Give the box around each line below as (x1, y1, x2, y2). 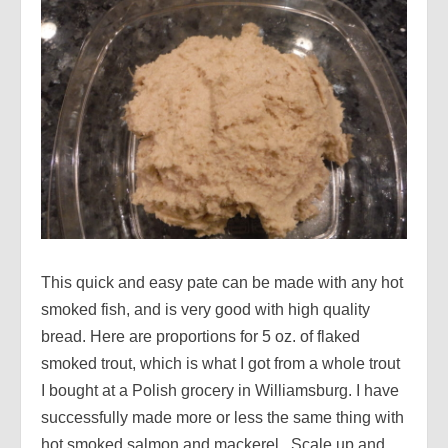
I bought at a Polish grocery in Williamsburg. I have (41, 381, 399, 399)
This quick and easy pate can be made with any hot (41, 273, 403, 291)
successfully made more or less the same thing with (41, 408, 404, 426)
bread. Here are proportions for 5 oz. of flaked (41, 327, 360, 345)
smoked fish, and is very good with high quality (41, 300, 370, 318)
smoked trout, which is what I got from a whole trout (41, 354, 400, 372)
